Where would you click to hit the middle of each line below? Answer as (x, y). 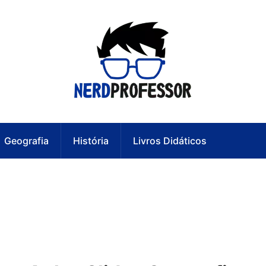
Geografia (26, 141)
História (91, 141)
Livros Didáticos (170, 141)
